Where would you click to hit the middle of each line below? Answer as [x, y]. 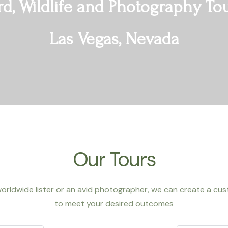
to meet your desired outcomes [114, 203]
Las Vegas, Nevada [114, 39]
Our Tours [114, 159]
